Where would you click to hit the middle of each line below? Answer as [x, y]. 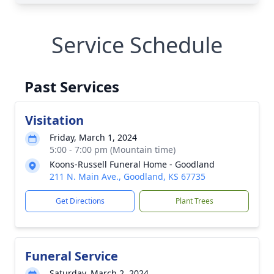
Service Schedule [137, 45]
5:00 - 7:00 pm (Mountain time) [113, 150]
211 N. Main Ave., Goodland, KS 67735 [128, 176]
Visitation [54, 120]
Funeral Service [72, 256]
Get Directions [80, 201]
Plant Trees [194, 201]
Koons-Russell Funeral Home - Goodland [132, 164]
